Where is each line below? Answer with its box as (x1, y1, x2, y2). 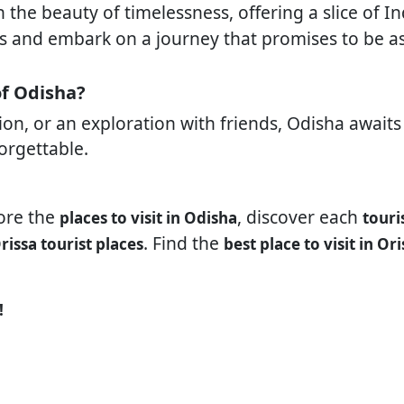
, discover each (237, 205, 363, 229)
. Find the (143, 231, 224, 255)
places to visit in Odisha (60, 207, 237, 228)
